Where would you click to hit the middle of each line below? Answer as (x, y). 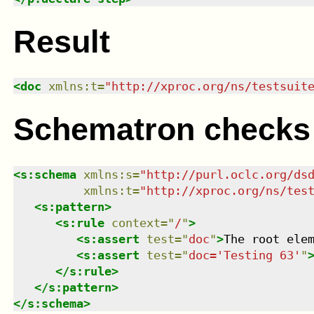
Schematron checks (162, 130)
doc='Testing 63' (244, 255)
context (136, 223)
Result (61, 41)
